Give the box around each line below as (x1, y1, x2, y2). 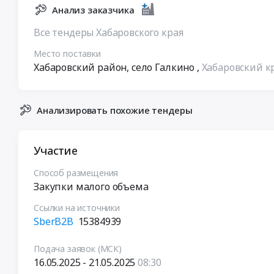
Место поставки (34, 47, 101, 59)
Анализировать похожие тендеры (37, 103, 193, 116)
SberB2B (34, 214, 76, 228)
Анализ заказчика (52, 3, 135, 16)
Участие (34, 143, 78, 158)
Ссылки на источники (34, 201, 120, 213)
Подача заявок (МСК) (34, 242, 122, 254)
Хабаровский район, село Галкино (34, 60, 197, 74)
